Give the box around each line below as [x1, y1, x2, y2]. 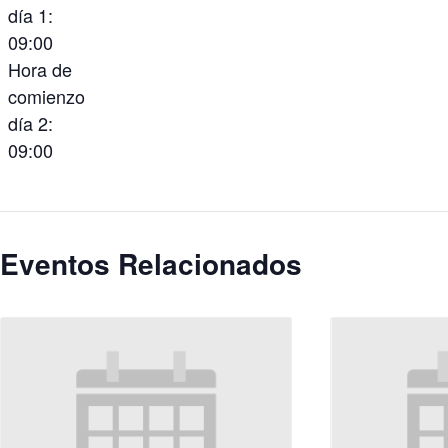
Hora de [8, 56, 73, 83]
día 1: [8, 2, 54, 29]
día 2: [8, 110, 54, 137]
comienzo [8, 83, 86, 110]
